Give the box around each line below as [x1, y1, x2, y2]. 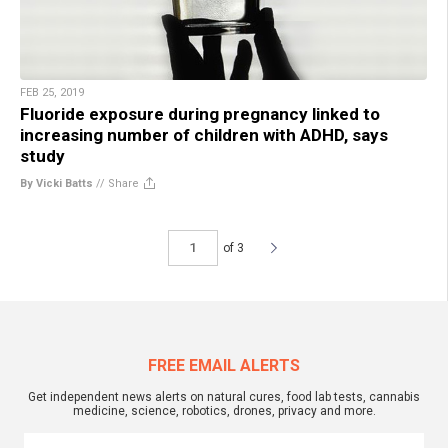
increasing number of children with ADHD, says [20, 124, 388, 145]
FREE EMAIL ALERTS [148, 355, 300, 375]
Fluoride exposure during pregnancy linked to [20, 103, 380, 124]
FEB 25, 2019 [20, 85, 84, 99]
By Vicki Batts [20, 176, 93, 190]
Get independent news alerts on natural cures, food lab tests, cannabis [28, 389, 420, 404]
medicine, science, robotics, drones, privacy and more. [72, 403, 376, 418]
